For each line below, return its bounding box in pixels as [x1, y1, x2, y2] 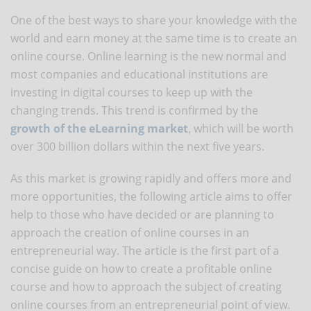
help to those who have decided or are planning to [10, 206, 274, 222]
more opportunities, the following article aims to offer [10, 188, 292, 204]
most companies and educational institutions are [10, 66, 268, 82]
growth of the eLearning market [10, 120, 188, 136]
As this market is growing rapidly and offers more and [10, 170, 292, 186]
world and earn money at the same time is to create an [10, 30, 297, 46]
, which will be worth [188, 120, 294, 136]
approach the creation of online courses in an [10, 224, 249, 240]
